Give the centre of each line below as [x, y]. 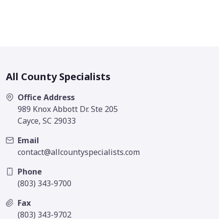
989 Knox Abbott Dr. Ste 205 [68, 109]
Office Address [46, 98]
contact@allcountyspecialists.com [79, 152]
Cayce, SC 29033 [47, 121]
